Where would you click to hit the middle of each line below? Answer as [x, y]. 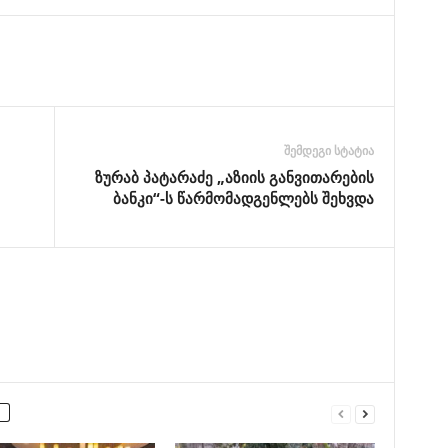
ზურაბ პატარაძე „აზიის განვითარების [234, 177]
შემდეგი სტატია [328, 150]
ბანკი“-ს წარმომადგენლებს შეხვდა [243, 198]
